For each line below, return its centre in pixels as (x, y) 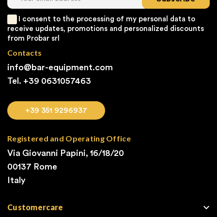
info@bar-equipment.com (60, 67)
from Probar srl (33, 39)
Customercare (35, 207)
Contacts (25, 53)
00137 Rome (32, 167)
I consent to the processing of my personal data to (107, 19)
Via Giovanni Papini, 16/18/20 (66, 153)
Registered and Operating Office (69, 138)
